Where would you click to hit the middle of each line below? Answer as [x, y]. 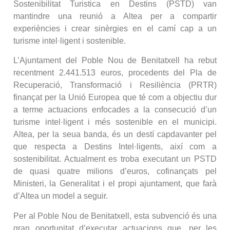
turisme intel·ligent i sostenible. [70, 41]
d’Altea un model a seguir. [61, 196]
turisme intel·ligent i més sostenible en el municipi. [115, 122]
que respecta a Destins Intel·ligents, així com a [115, 147]
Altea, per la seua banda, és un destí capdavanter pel [115, 135]
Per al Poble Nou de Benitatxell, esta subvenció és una [115, 216]
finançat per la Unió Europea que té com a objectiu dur [115, 98]
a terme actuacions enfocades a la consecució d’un [115, 110]
